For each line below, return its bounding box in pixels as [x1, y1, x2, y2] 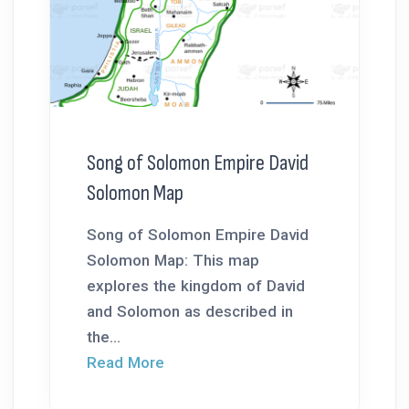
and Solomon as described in [87, 302, 293, 321]
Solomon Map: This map [87, 251, 259, 270]
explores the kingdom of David [87, 277, 305, 296]
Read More [87, 353, 164, 372]
